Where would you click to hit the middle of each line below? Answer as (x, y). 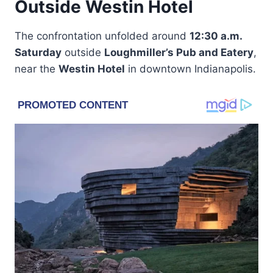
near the (37, 69)
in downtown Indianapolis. (190, 69)
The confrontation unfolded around (102, 36)
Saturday (38, 52)
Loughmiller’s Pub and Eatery (179, 52)
